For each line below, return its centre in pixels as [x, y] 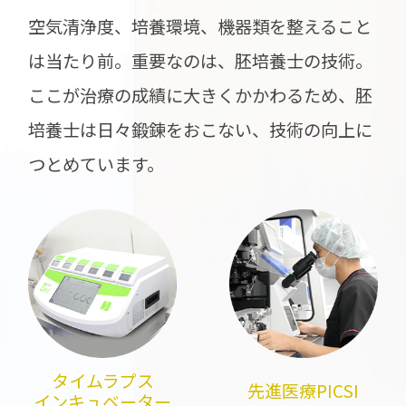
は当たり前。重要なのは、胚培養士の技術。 [201, 60]
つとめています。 [97, 164]
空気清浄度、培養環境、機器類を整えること [200, 26]
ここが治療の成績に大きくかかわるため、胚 [201, 95]
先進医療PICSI [304, 391]
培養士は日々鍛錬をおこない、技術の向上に [201, 129]
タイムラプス [102, 380]
